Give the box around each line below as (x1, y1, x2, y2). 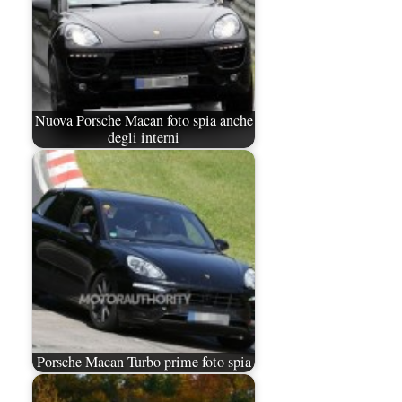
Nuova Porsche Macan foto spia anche (34, 110, 253, 131)
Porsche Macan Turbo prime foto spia (36, 352, 251, 372)
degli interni (108, 127, 179, 148)
